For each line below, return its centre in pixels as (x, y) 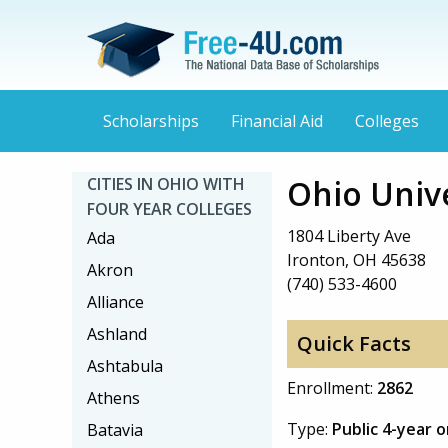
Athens (113, 398)
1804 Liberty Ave (349, 236)
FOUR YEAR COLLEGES (169, 209)
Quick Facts (354, 343)
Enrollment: (332, 388)
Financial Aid (277, 121)
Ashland (117, 334)
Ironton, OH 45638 (356, 260)
